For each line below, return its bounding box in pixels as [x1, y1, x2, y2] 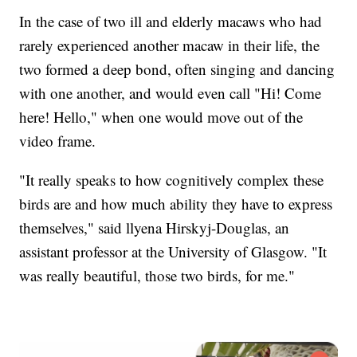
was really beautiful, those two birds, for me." [19, 265, 296, 285]
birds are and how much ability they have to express [19, 193, 333, 214]
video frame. [19, 130, 101, 151]
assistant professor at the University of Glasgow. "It [19, 241, 328, 261]
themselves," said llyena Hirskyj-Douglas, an [19, 217, 290, 237]
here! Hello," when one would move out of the [19, 106, 304, 127]
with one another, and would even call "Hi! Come [19, 82, 322, 103]
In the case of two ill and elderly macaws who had [19, 10, 323, 31]
